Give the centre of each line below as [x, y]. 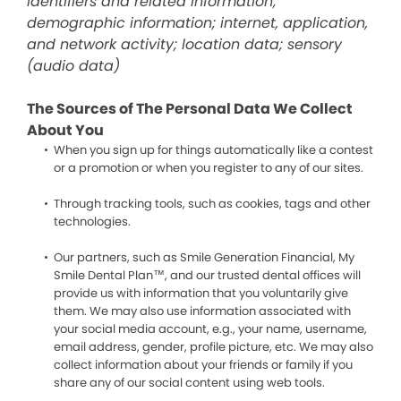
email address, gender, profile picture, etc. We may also [213, 347]
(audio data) [73, 66]
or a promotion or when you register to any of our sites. [209, 168]
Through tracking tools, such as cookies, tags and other [212, 204]
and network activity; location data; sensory [184, 44]
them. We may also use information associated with [202, 311]
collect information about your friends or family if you [203, 365]
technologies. [92, 222]
